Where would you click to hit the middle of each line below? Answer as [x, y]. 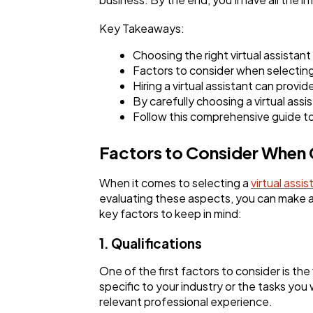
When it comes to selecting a [175, 183]
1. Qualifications [151, 243]
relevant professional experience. [186, 301]
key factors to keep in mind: [170, 214]
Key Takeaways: [142, 29]
